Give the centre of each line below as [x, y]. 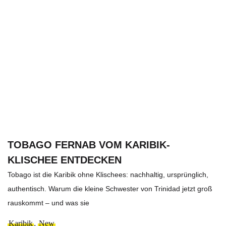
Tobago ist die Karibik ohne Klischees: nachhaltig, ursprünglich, [108, 174]
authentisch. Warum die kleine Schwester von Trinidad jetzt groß [110, 188]
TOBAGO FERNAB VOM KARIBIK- [89, 145]
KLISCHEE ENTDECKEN [65, 160]
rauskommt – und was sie [48, 203]
